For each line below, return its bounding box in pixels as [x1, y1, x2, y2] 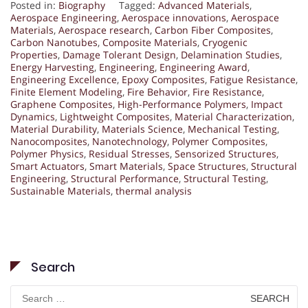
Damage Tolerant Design [63, 48, 176, 62]
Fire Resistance [192, 85, 262, 99]
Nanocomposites [10, 135, 87, 148]
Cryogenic [202, 36, 247, 49]
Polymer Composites [172, 135, 265, 148]
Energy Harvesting [10, 60, 94, 74]
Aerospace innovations [122, 11, 226, 25]
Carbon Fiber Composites [155, 23, 271, 37]
